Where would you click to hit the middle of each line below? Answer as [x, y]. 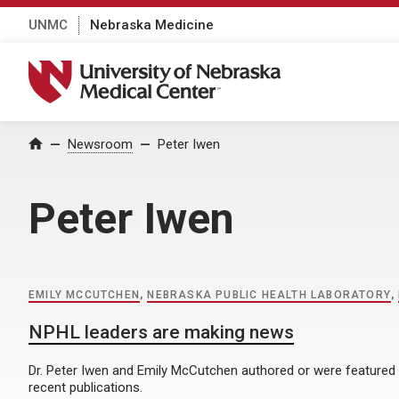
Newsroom [100, 144]
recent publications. [85, 388]
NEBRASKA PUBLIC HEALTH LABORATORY [269, 295]
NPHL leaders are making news [161, 333]
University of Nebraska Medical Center [166, 69]
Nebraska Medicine [152, 24]
